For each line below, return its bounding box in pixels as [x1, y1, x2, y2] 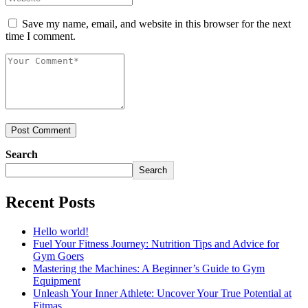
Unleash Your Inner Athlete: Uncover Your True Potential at [33, 287, 291, 299]
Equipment [33, 274, 80, 287]
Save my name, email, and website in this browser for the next [22, 17, 291, 30]
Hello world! [33, 225, 89, 237]
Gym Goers [33, 250, 84, 262]
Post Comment [11, 124, 71, 135]
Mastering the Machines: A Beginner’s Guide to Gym [33, 262, 265, 274]
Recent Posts [5, 192, 95, 211]
